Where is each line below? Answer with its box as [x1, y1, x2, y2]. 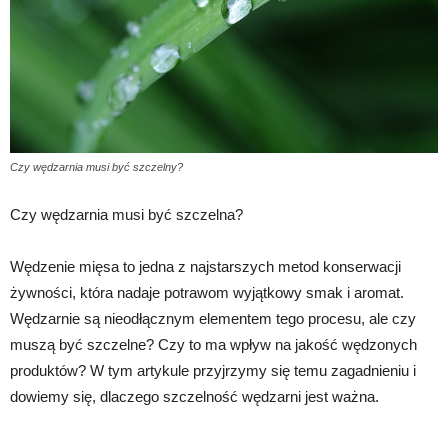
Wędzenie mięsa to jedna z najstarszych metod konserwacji [10, 258, 401, 276]
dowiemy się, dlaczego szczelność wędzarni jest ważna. [10, 388, 379, 406]
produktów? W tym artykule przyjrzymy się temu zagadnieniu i [10, 362, 416, 380]
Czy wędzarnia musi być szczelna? [10, 206, 243, 224]
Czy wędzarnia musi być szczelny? [10, 161, 183, 174]
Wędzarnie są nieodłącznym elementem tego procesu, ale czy [10, 310, 416, 328]
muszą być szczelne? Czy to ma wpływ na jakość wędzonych [10, 336, 417, 354]
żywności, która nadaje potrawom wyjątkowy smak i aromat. [10, 284, 404, 302]
